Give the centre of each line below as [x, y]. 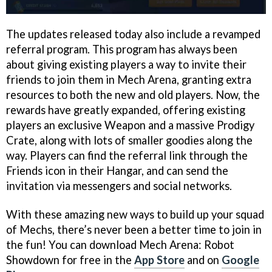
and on [203, 260]
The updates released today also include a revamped [133, 34]
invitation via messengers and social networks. [119, 186]
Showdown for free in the [70, 260]
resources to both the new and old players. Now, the [133, 95]
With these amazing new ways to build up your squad [135, 215]
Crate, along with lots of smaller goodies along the [129, 141]
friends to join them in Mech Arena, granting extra [129, 80]
